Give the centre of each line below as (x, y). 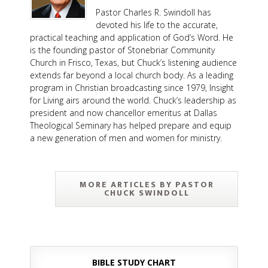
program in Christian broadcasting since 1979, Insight (132, 88)
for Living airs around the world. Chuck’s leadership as (133, 100)
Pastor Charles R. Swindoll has (153, 12)
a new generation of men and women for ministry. (126, 138)
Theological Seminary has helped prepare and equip (131, 125)
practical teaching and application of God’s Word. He (132, 37)
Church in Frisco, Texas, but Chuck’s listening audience (133, 63)
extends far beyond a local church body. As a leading (132, 75)
